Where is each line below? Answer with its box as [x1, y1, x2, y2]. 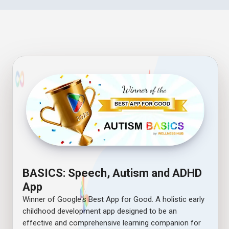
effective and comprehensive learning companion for [22, 218, 201, 227]
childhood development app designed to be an [22, 206, 177, 216]
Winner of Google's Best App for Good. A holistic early [22, 194, 205, 204]
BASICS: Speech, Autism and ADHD [22, 166, 202, 179]
